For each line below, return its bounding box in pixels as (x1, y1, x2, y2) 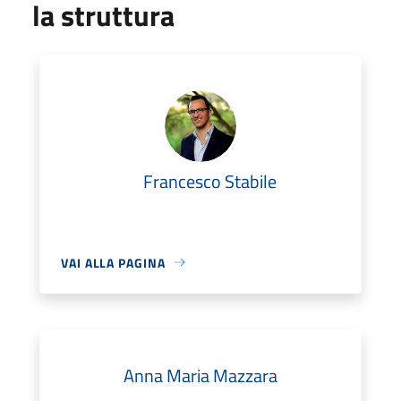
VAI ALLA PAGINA (61, 252, 166, 272)
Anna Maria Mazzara (124, 361, 277, 389)
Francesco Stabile (142, 166, 277, 195)
